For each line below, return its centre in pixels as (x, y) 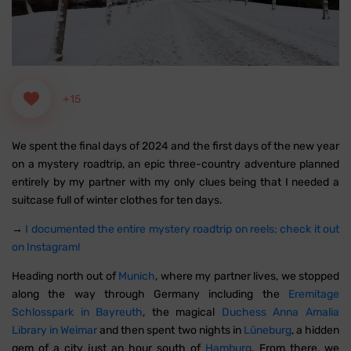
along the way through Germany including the (150, 295)
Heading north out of (65, 277)
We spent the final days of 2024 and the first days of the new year (175, 147)
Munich (137, 277)
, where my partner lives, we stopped (247, 277)
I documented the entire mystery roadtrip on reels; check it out (183, 230)
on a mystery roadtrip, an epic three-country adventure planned (175, 165)
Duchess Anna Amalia (280, 313)
